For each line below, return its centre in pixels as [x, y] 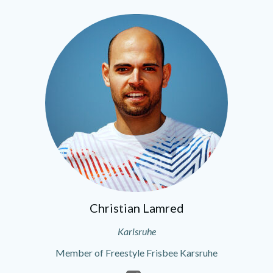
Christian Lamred [136, 208]
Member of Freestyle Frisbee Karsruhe [136, 253]
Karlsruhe [136, 231]
